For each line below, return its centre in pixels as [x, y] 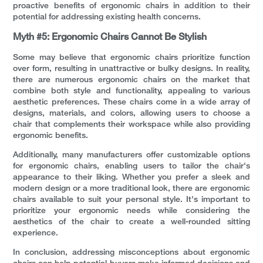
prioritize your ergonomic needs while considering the [131, 211]
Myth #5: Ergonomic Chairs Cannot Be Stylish [110, 38]
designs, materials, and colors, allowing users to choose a [131, 114]
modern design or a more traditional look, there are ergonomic [131, 189]
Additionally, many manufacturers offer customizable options [131, 156]
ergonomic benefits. [51, 136]
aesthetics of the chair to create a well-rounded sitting [131, 222]
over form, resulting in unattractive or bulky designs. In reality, [131, 69]
